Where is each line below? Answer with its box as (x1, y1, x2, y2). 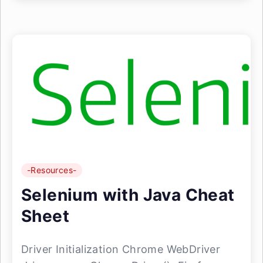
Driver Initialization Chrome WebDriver (21, 243, 221, 255)
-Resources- (27, 165, 77, 175)
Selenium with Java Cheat (21, 185, 235, 205)
